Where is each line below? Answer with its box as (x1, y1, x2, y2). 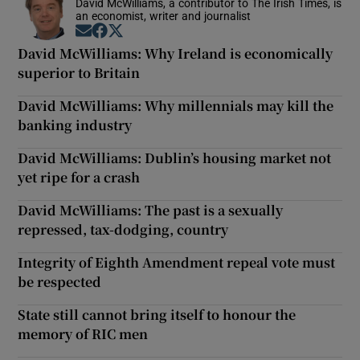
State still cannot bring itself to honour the (18, 305, 297, 325)
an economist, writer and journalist (76, 10, 252, 22)
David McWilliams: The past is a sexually (18, 201, 284, 220)
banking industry (18, 116, 133, 135)
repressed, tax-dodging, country (18, 220, 229, 239)
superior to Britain (18, 63, 141, 83)
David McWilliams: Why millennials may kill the (18, 96, 334, 116)
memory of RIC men (18, 325, 149, 344)
